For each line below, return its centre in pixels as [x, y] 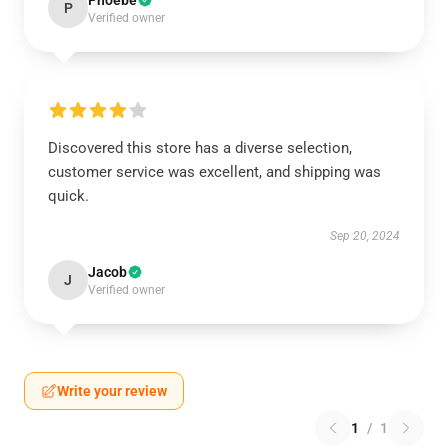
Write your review [112, 391]
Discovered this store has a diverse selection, [200, 148]
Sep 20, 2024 [365, 236]
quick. [68, 196]
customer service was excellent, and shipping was [214, 172]
